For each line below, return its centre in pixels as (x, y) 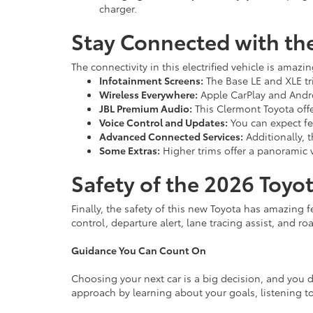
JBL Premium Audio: (146, 108)
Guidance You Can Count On (139, 250)
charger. (118, 8)
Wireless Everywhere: (148, 94)
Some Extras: (130, 150)
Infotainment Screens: (151, 80)
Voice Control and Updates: (163, 122)
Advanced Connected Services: (171, 136)
